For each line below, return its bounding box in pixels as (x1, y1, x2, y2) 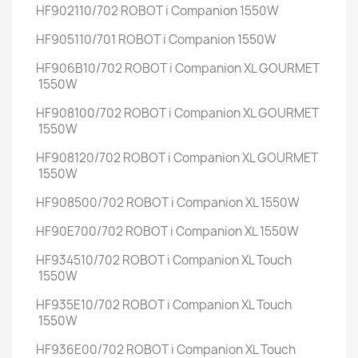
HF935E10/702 (36, 296, 120, 313)
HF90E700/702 (36, 223, 123, 240)
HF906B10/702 (36, 60, 122, 77)
